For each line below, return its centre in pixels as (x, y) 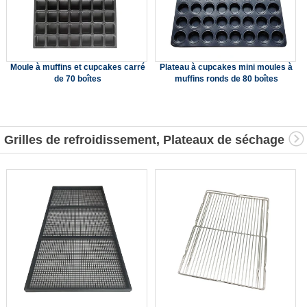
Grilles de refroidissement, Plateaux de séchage (144, 139)
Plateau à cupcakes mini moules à (226, 67)
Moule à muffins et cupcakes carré (77, 67)
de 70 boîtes (77, 78)
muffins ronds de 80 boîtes (226, 78)
